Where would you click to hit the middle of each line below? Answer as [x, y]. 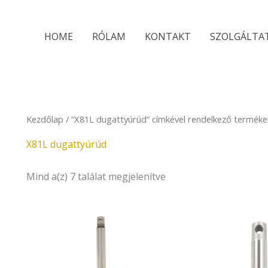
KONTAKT [167, 36]
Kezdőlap [45, 119]
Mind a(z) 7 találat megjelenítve [96, 176]
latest [178, 29]
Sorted [180, 10]
